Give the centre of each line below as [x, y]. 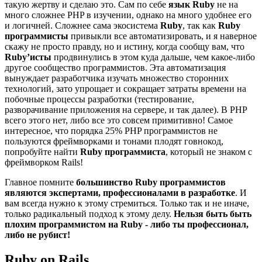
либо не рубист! [37, 235]
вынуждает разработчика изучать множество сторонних [117, 78]
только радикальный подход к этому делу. [89, 214]
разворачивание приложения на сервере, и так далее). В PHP [126, 110]
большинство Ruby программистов [151, 182]
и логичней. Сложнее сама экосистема [82, 26]
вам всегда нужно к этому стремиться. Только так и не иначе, [127, 204]
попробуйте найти [42, 152]
